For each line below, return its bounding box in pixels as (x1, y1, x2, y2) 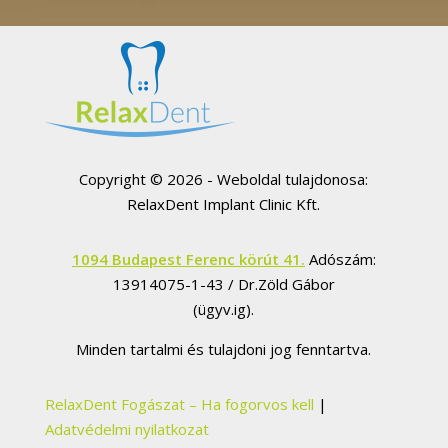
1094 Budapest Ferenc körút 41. (71, 248, 305, 269)
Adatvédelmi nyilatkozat (44, 418, 209, 439)
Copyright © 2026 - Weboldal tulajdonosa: (79, 168, 369, 189)
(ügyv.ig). (193, 298, 255, 319)
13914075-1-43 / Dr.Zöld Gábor (112, 273, 335, 294)
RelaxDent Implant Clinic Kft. (127, 193, 321, 214)
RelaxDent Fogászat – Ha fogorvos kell (44, 393, 314, 414)
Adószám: (304, 248, 376, 269)
